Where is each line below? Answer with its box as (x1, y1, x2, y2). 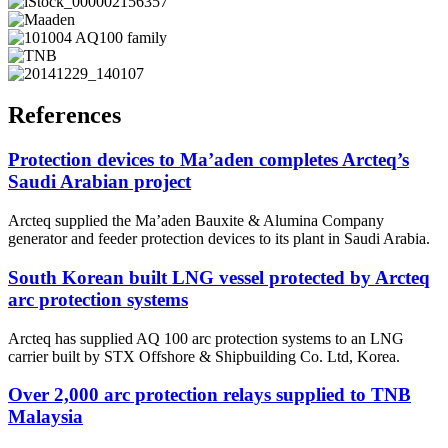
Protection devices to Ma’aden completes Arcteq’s (8, 149, 409, 171)
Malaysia (8, 406, 83, 428)
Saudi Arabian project (8, 171, 191, 193)
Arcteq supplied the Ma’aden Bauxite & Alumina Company (8, 212, 384, 230)
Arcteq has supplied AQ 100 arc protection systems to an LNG (8, 329, 404, 347)
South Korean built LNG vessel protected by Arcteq (8, 266, 430, 288)
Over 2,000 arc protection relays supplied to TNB (8, 384, 411, 406)
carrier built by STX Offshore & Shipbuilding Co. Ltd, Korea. (8, 347, 400, 365)
